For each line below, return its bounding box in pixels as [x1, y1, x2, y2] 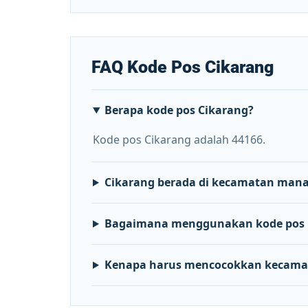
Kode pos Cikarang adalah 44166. [93, 132, 265, 147]
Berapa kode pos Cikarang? [104, 102, 254, 118]
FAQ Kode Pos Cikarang [91, 57, 274, 77]
